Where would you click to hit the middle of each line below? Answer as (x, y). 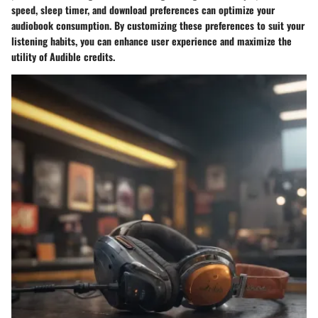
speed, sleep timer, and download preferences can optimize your (143, 10)
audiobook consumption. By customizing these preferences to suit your (158, 26)
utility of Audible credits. (63, 57)
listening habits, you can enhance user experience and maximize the (152, 41)
